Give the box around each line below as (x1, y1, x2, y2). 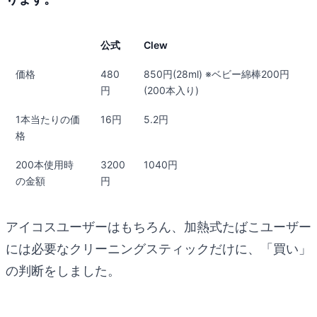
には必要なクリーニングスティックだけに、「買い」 (6, 241, 311, 256)
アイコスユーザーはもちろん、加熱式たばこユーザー (6, 219, 311, 234)
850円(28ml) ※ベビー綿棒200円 (144, 67, 289, 80)
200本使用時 (16, 158, 74, 171)
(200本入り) (144, 83, 199, 96)
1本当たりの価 (16, 113, 80, 125)
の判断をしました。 (6, 263, 120, 278)
